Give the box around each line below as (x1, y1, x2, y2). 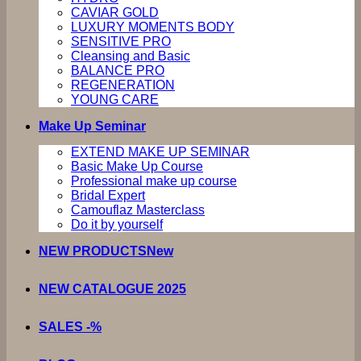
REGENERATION (71, 78, 175, 92)
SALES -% (39, 320, 102, 334)
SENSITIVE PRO (71, 35, 171, 48)
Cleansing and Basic (71, 49, 190, 63)
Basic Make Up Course (71, 160, 203, 173)
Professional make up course (71, 174, 237, 188)
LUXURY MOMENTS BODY (71, 20, 234, 34)
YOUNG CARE (71, 93, 159, 106)
